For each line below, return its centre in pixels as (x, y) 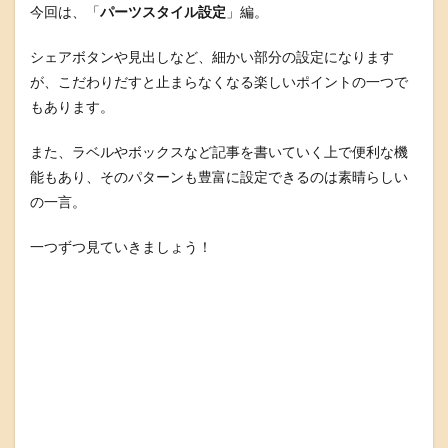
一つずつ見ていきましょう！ (121, 246)
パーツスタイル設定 (163, 11)
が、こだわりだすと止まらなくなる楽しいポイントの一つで (219, 81)
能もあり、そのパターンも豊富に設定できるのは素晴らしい (219, 176)
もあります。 (72, 106)
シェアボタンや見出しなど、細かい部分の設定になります (212, 56)
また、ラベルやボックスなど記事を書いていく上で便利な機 (219, 151)
